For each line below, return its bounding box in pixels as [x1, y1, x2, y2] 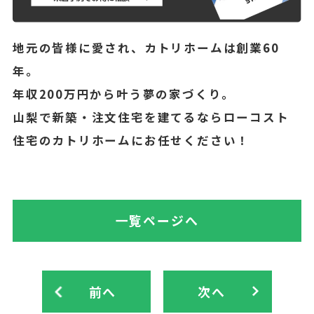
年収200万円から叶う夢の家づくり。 [12, 85, 235, 102]
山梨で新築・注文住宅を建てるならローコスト [12, 108, 289, 125]
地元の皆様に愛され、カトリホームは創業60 [12, 39, 280, 56]
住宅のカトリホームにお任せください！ [12, 131, 250, 149]
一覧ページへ [115, 211, 199, 230]
